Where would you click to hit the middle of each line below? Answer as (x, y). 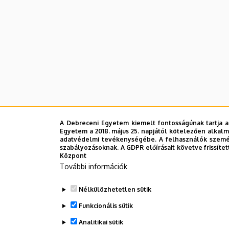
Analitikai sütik (101, 222)
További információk (94, 166)
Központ (73, 156)
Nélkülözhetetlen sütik (115, 189)
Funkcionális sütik (106, 206)
